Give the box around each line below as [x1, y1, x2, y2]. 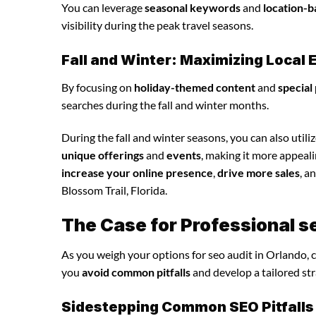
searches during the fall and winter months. [61, 97, 269, 111]
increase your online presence [61, 165, 213, 179]
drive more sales [217, 165, 300, 179]
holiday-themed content [134, 80, 255, 94]
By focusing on [61, 80, 134, 94]
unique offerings [61, 147, 144, 162]
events [166, 147, 201, 162]
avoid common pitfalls [82, 265, 190, 279]
